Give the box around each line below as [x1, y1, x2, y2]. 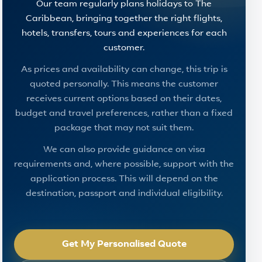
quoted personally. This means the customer [30, 80, 218, 89]
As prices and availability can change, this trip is [20, 65, 227, 74]
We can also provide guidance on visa [43, 146, 205, 154]
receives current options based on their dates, [26, 95, 222, 104]
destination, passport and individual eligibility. [25, 189, 223, 198]
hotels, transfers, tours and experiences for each [21, 29, 227, 38]
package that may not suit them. [54, 124, 194, 133]
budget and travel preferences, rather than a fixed [15, 109, 233, 118]
